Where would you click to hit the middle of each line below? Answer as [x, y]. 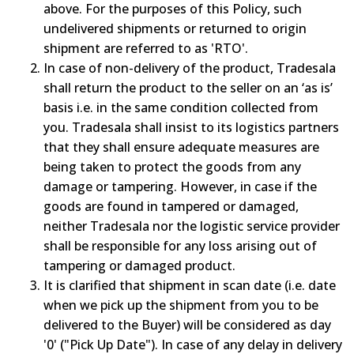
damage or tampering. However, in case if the [180, 186]
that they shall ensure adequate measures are [181, 147]
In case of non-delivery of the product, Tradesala [190, 68]
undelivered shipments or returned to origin [175, 28]
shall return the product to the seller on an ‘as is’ [188, 87]
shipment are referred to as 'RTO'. [146, 48]
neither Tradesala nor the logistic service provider [192, 226]
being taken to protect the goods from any [172, 166]
